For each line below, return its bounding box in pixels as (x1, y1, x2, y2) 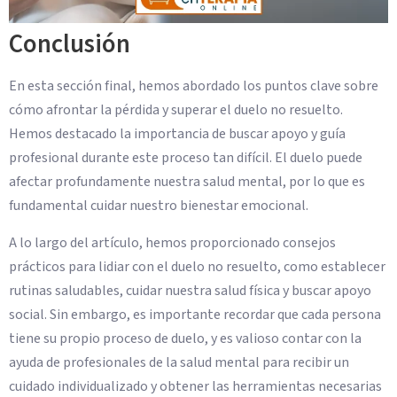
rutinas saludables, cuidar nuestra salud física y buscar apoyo (9, 280, 371, 300)
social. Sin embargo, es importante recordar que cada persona (9, 304, 381, 324)
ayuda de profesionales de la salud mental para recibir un (9, 352, 349, 372)
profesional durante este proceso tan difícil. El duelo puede (9, 148, 362, 168)
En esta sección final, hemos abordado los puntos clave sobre (9, 76, 378, 97)
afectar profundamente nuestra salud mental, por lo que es (9, 172, 365, 192)
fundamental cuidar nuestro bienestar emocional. (9, 196, 308, 216)
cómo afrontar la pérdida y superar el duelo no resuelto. (9, 100, 343, 121)
